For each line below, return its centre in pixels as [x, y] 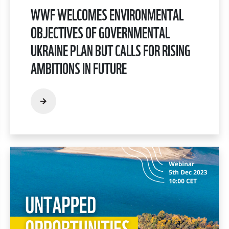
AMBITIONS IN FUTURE [79, 67]
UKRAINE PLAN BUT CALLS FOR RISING [110, 49]
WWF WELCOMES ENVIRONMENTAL [107, 13]
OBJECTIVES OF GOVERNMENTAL [100, 31]
